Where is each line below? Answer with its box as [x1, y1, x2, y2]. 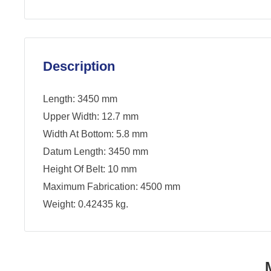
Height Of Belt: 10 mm [43, 164, 137, 175]
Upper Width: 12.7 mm [43, 111, 139, 122]
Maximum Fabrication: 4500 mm [43, 181, 180, 192]
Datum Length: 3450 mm [43, 146, 148, 157]
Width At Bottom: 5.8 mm [43, 129, 148, 140]
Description [43, 59, 115, 74]
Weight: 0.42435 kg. [43, 199, 128, 210]
